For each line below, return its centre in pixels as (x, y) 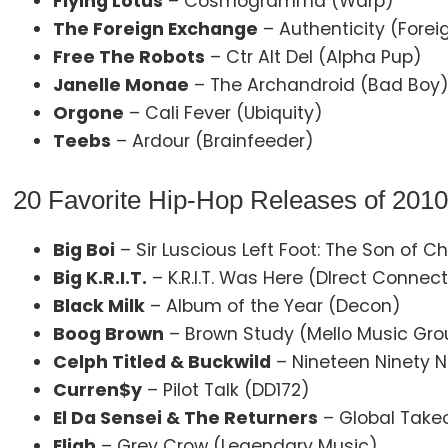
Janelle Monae (121, 84)
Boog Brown (109, 333)
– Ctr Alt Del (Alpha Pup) (314, 56)
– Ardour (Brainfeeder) (213, 140)
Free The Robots (129, 56)
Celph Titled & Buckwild (162, 361)
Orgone (89, 112)
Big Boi (84, 249)
